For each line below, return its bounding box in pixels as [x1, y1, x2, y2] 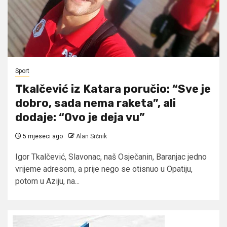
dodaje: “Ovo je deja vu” [15, 110, 145, 124]
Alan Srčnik [76, 132, 107, 140]
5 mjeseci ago [21, 132, 63, 140]
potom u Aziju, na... [15, 176, 80, 186]
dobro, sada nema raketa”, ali [15, 96, 176, 110]
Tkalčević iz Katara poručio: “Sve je [15, 82, 211, 96]
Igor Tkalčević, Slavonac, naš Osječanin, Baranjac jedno [15, 152, 207, 162]
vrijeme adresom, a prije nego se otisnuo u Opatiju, [15, 164, 193, 174]
